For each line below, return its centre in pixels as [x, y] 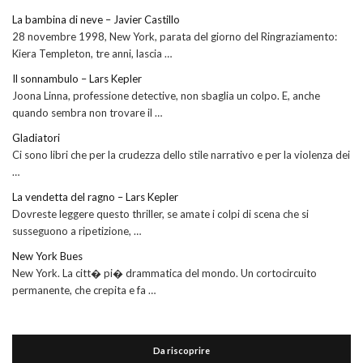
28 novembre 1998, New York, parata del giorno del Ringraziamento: [175, 37]
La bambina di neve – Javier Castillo [96, 20]
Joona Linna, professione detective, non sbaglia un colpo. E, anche [166, 96]
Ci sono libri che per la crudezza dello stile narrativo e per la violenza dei [181, 155]
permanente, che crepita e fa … [84, 290]
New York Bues [47, 256]
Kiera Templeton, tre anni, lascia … [92, 54]
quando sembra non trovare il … [87, 113]
